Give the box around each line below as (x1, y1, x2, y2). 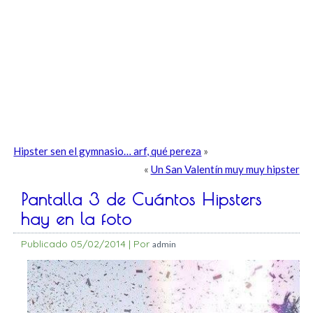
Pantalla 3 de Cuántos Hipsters (21, 189, 263, 210)
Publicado (21, 238, 68, 251)
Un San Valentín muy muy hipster (150, 163, 300, 176)
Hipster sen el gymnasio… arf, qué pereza (13, 145, 202, 158)
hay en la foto (21, 209, 133, 229)
